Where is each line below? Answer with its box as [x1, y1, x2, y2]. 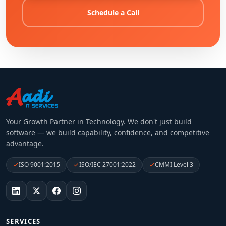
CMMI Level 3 [155, 160, 193, 169]
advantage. [6, 139, 44, 148]
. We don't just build [124, 117, 192, 126]
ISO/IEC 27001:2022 [79, 160, 136, 169]
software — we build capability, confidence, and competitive [6, 128, 209, 137]
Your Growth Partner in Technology [6, 117, 124, 126]
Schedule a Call [87, 8, 139, 17]
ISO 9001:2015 [19, 160, 60, 169]
